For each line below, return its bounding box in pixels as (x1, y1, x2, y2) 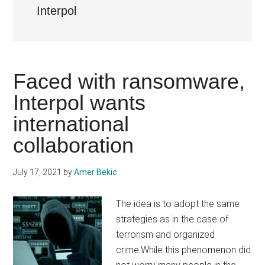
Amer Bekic (74, 167, 118, 177)
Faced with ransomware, (13, 69, 245, 93)
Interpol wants (13, 91, 146, 115)
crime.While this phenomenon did (116, 244, 251, 256)
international (13, 112, 130, 136)
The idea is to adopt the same (116, 198, 240, 209)
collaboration (13, 133, 134, 157)
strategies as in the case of (116, 214, 229, 225)
